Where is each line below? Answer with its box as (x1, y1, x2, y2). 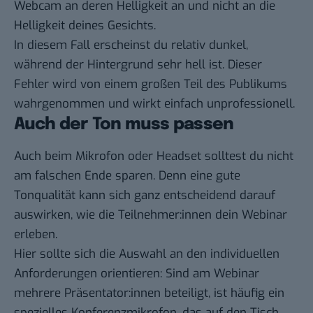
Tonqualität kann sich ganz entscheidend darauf (14, 187, 275, 204)
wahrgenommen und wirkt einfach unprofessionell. (14, 96, 295, 112)
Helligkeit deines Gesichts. (14, 17, 156, 34)
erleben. (14, 226, 57, 243)
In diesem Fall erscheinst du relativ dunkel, (14, 37, 248, 54)
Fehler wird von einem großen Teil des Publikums (14, 76, 287, 93)
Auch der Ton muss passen (14, 116, 234, 134)
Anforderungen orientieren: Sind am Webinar (14, 265, 259, 282)
